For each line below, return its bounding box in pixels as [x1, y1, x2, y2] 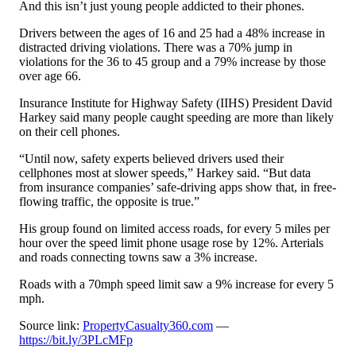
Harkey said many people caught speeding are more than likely [19, 110, 334, 125]
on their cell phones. [19, 125, 120, 139]
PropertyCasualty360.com [83, 319, 213, 333]
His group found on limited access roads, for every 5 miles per [19, 222, 330, 236]
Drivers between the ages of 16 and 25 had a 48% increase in [19, 26, 325, 41]
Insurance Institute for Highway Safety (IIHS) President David [19, 96, 332, 110]
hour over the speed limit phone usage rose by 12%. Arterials [19, 236, 323, 250]
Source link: [19, 319, 83, 333]
